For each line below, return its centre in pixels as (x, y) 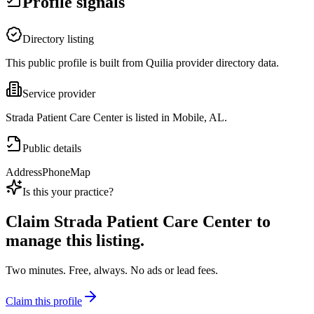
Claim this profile (44, 301)
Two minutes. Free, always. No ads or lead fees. (112, 271)
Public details (52, 149)
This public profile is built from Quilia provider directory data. (142, 63)
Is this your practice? (68, 192)
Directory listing (58, 39)
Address (24, 172)
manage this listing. (75, 241)
